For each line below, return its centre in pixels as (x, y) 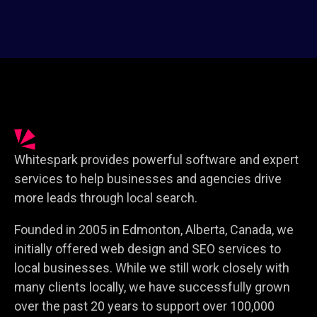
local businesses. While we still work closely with (152, 268)
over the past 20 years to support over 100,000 (144, 306)
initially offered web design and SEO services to (148, 249)
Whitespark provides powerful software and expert (156, 160)
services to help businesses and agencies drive (148, 179)
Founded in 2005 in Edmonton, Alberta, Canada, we (154, 230)
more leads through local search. (106, 198)
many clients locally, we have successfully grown (152, 287)
